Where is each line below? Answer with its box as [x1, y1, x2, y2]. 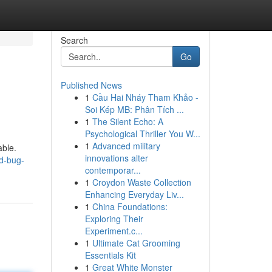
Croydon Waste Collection [92, 176, 191, 188]
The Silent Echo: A [92, 115, 163, 127]
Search [60, 34, 88, 46]
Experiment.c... [84, 225, 143, 237]
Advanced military [92, 140, 160, 152]
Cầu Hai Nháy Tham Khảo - [92, 91, 199, 103]
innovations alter [84, 152, 148, 164]
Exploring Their [84, 212, 143, 225]
